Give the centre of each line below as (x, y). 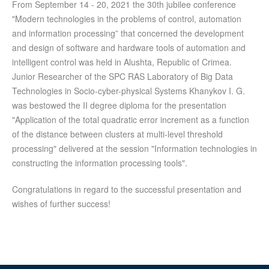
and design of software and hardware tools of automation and (129, 48)
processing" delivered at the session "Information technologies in (134, 149)
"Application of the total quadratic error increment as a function (131, 120)
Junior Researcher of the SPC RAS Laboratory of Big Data (122, 77)
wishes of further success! (61, 204)
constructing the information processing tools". (100, 163)
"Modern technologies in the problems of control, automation (127, 19)
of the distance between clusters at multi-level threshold (117, 134)
